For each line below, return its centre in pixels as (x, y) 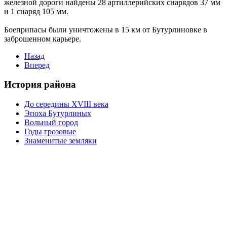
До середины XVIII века (66, 104)
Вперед (37, 65)
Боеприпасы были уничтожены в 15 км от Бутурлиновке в (106, 29)
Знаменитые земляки (61, 141)
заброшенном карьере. (43, 39)
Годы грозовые (50, 132)
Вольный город (51, 123)
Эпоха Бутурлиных (58, 113)
